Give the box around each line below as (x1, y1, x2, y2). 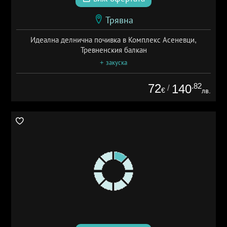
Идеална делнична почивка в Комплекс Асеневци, (30, 35, 197, 44)
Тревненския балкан (80, 45, 147, 54)
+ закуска (100, 58, 127, 66)
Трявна (105, 15, 133, 25)
